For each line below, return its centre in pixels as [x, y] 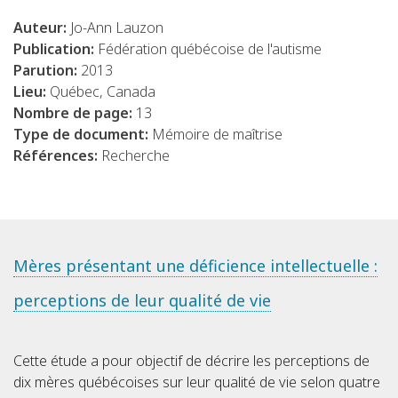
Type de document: [83, 135]
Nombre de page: [75, 113]
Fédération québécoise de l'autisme [210, 49]
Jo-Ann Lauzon [117, 28]
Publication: [56, 49]
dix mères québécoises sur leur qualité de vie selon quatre [197, 382]
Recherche [135, 156]
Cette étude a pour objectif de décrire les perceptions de [191, 361]
